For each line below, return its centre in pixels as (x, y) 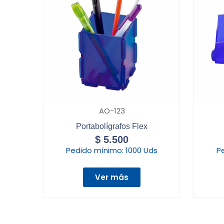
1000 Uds (141, 150)
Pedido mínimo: (96, 150)
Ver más (112, 177)
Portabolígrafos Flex (112, 126)
